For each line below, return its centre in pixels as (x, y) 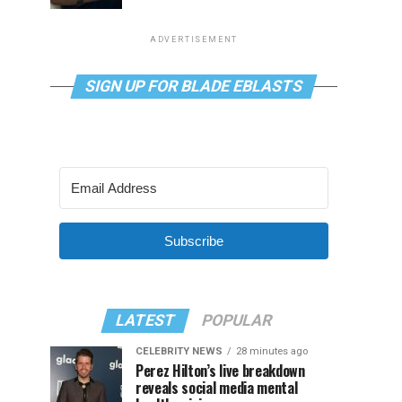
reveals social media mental (217, 388)
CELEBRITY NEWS (179, 351)
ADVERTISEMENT (194, 39)
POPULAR (237, 320)
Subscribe (194, 241)
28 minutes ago (272, 351)
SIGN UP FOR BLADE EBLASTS (194, 86)
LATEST (145, 320)
